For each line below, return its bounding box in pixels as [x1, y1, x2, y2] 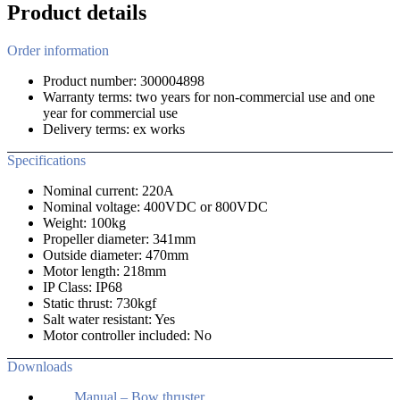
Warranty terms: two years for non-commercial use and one [43, 88, 375, 104]
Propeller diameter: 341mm [43, 230, 196, 246]
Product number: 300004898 [43, 72, 204, 88]
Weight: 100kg [43, 214, 126, 230]
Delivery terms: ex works [43, 121, 185, 137]
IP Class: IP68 [43, 279, 122, 295]
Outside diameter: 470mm [43, 246, 188, 262]
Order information [7, 42, 109, 58]
